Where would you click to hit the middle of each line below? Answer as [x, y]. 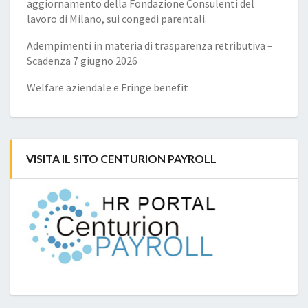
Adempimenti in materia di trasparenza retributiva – [150, 45]
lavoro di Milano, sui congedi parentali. [117, 18]
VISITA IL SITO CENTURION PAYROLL [121, 158]
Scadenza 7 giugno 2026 [82, 60]
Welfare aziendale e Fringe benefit [108, 87]
